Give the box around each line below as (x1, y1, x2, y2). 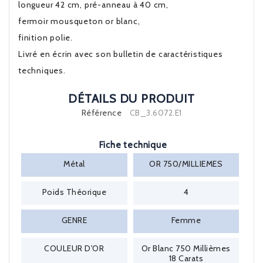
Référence (81, 107, 122, 118)
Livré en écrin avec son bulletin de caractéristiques (18, 49, 223, 59)
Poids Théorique (42, 187, 106, 197)
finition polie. (18, 32, 73, 43)
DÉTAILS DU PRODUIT (68, 92, 195, 106)
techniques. (18, 65, 66, 76)
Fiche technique (99, 140, 167, 150)
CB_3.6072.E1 (129, 107, 182, 118)
